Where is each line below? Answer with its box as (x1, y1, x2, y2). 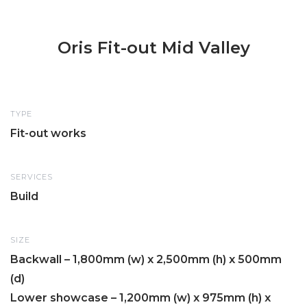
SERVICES (10, 172, 53, 182)
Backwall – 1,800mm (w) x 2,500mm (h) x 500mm (10, 253, 282, 267)
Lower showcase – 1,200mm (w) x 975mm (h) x (10, 291, 271, 305)
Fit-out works (10, 127, 86, 140)
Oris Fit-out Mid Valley (57, 38, 250, 58)
